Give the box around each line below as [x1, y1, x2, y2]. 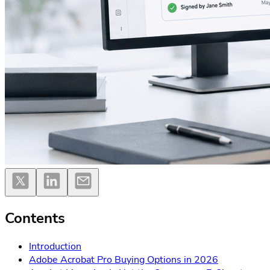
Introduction [29, 239, 81, 253]
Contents [5, 208, 65, 228]
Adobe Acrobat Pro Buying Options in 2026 [29, 253, 218, 266]
